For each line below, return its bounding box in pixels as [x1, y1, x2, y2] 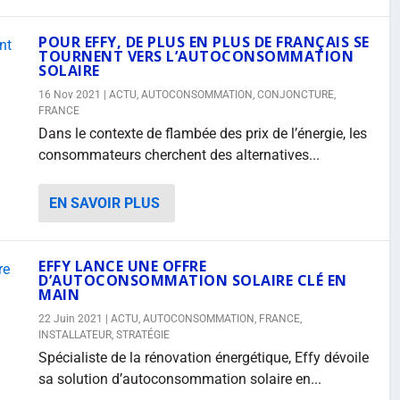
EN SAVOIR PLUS [49, 195, 160, 212]
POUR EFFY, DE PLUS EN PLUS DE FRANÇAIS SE [38, 32, 370, 52]
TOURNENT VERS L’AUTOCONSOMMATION [38, 46, 354, 66]
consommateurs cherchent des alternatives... [38, 146, 320, 163]
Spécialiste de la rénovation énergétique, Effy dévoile [38, 349, 369, 366]
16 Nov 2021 [38, 88, 101, 101]
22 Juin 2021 [38, 312, 103, 325]
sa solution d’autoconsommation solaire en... [38, 371, 321, 387]
